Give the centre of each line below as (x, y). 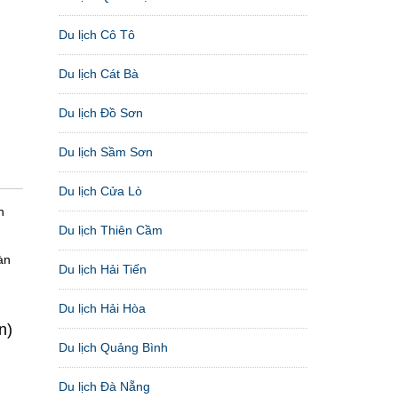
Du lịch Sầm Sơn (106, 151)
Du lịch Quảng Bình (113, 347)
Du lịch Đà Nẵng (104, 386)
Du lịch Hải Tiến (103, 269)
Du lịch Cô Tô (97, 34)
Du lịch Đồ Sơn (101, 112)
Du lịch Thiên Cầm (111, 230)
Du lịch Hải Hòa (102, 308)
